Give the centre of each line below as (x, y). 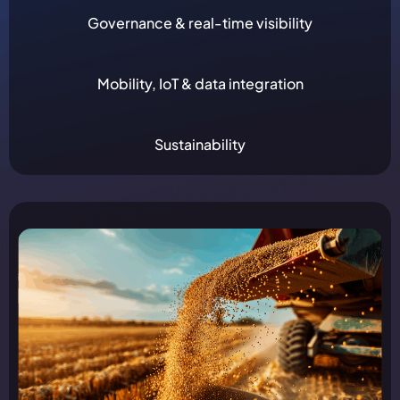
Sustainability (200, 144)
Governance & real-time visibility (200, 22)
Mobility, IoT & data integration (200, 83)
